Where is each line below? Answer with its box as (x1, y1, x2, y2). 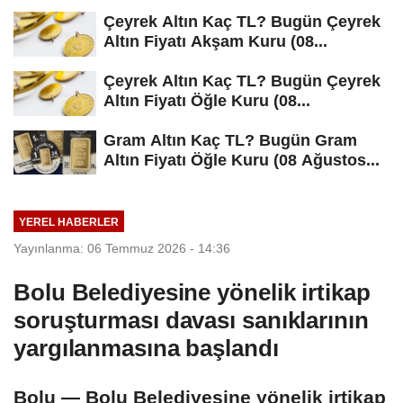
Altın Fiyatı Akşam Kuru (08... (103, 31, 327, 50)
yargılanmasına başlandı (13, 335, 279, 363)
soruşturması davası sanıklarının (13, 307, 369, 335)
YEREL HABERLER (18, 215, 119, 228)
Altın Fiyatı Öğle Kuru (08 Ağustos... (103, 150, 380, 169)
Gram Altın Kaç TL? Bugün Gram (103, 130, 357, 149)
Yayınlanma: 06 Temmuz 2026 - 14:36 (13, 241, 230, 256)
